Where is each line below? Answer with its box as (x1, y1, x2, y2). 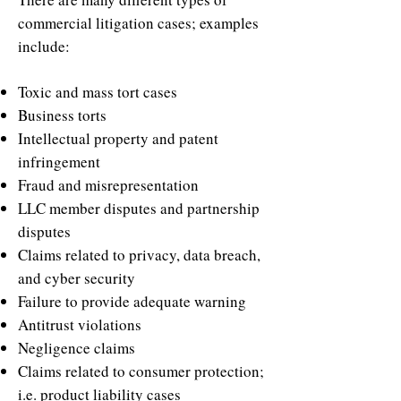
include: (18, 36, 70, 56)
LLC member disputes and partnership (18, 198, 260, 218)
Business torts (18, 105, 107, 125)
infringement (18, 151, 100, 172)
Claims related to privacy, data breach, (18, 244, 260, 265)
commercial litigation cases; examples (18, 13, 259, 33)
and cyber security (18, 268, 135, 288)
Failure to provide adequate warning (18, 291, 246, 311)
